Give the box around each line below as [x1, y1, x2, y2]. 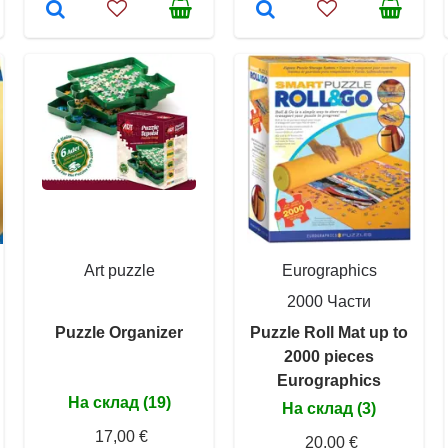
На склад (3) [282, 399, 376, 417]
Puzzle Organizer [55, 323, 183, 341]
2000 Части [287, 292, 371, 310]
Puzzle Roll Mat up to [250, 323, 408, 341]
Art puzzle [83, 261, 155, 279]
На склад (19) [67, 393, 171, 411]
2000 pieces [284, 347, 374, 365]
